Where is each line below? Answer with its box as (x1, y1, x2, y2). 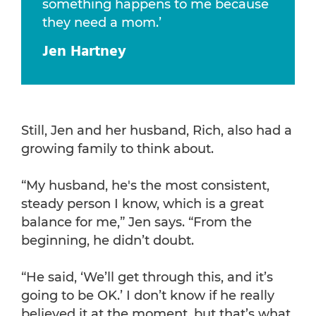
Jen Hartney (42, 39, 126, 65)
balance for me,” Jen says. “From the (21, 214, 252, 231)
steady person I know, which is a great (21, 196, 264, 212)
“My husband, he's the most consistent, (21, 178, 269, 194)
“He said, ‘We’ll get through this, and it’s (21, 269, 273, 286)
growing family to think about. (21, 141, 214, 157)
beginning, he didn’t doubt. (21, 233, 194, 249)
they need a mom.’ (42, 15, 162, 31)
